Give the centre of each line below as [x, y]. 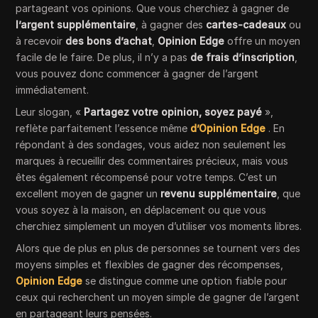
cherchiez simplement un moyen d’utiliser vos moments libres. [159, 226]
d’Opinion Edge [228, 128]
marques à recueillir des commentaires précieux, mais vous [152, 161]
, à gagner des [171, 24]
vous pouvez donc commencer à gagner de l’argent [137, 73]
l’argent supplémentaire [76, 24]
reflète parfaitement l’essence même [103, 128]
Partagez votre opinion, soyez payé [173, 112]
